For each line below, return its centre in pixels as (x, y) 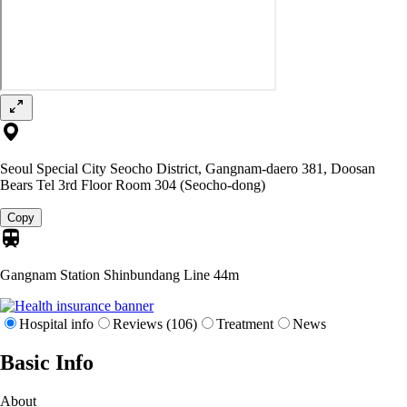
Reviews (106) (155, 323)
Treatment (245, 323)
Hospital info (56, 323)
